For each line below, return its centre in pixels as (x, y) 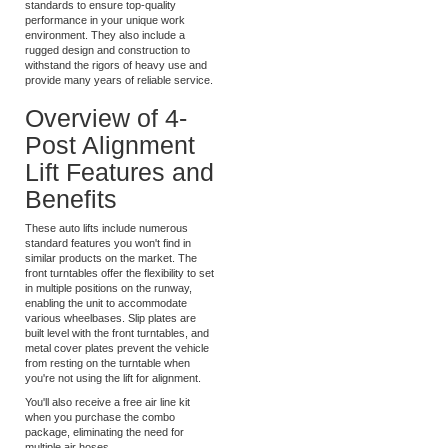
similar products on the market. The (111, 292)
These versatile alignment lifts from (109, 8)
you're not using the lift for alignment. (113, 412)
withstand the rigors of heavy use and (116, 98)
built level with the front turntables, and (117, 367)
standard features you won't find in (108, 277)
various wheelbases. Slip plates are (110, 352)
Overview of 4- (106, 151)
